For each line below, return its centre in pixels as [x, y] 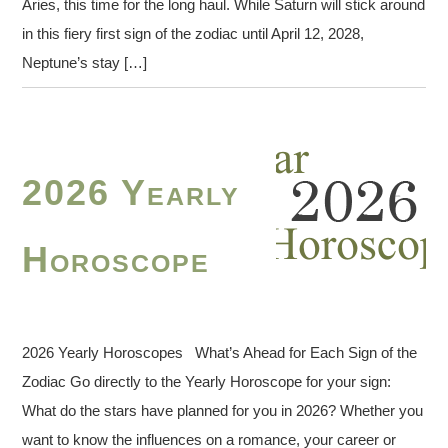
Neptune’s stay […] [85, 62]
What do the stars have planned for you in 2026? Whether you [223, 411]
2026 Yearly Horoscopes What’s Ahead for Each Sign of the [220, 353]
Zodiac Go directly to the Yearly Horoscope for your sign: [211, 382]
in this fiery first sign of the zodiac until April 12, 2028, [193, 33]
